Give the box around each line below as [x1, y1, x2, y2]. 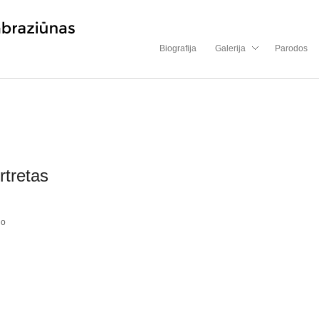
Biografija [159, 43, 197, 53]
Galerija [215, 43, 246, 53]
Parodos [275, 43, 308, 53]
